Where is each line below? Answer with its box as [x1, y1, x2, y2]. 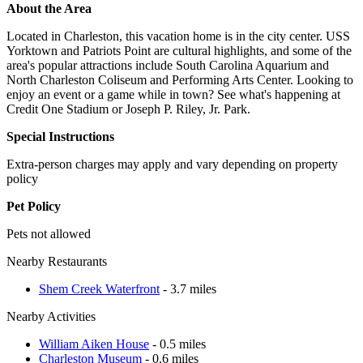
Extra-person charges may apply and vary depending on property [6, 156, 338, 171]
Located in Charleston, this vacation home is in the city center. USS [6, 28, 350, 43]
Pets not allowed [6, 226, 91, 241]
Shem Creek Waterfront [39, 281, 160, 296]
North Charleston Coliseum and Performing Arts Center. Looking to [6, 72, 353, 87]
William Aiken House [39, 336, 149, 351]
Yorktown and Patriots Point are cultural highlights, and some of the [6, 43, 352, 58]
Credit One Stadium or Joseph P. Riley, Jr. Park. [6, 101, 250, 116]
